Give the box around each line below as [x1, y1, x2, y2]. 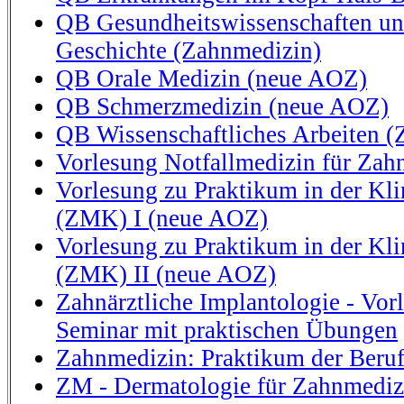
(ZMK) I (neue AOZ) [56, 205, 268, 232]
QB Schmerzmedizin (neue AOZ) [56, 93, 389, 120]
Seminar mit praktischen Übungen [56, 317, 398, 344]
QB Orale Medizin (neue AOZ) [56, 65, 367, 92]
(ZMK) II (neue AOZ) [56, 261, 276, 288]
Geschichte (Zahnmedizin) [56, 37, 321, 64]
